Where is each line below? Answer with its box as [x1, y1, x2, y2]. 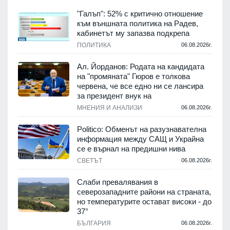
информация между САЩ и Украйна [77, 135, 204, 144]
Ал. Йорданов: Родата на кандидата [77, 62, 204, 71]
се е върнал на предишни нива [77, 144, 185, 154]
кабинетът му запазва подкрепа [77, 29, 189, 38]
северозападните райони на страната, [77, 187, 211, 197]
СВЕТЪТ [77, 157, 102, 165]
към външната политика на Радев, [77, 19, 198, 28]
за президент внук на [77, 91, 151, 101]
